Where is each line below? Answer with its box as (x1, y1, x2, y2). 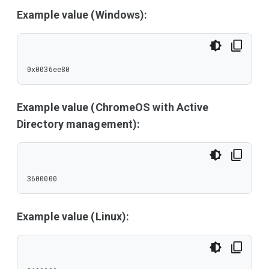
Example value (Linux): (17, 210, 130, 223)
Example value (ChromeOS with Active (17, 101, 209, 113)
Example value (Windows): (17, 8, 148, 21)
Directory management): (17, 118, 141, 130)
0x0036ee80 (27, 64, 70, 74)
